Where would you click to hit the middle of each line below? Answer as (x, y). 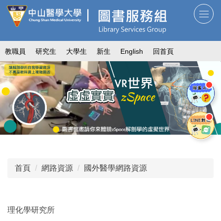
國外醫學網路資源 (115, 168)
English (132, 51)
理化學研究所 (31, 210)
